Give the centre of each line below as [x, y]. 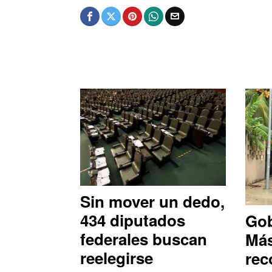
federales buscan [144, 239]
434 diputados [133, 220]
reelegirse [117, 257]
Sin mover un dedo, [152, 201]
